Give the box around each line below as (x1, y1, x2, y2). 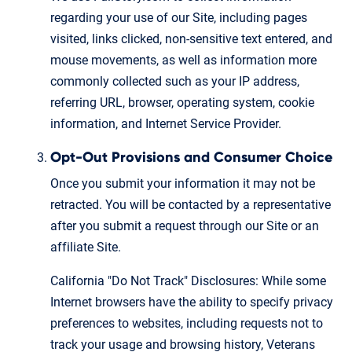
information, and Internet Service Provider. (50, 115, 281, 131)
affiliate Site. (50, 239, 121, 255)
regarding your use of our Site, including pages (50, 9, 307, 25)
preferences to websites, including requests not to (50, 315, 323, 331)
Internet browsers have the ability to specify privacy (50, 294, 333, 310)
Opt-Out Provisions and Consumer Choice (50, 150, 332, 165)
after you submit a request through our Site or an (50, 218, 319, 233)
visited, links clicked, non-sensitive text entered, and (50, 31, 332, 46)
